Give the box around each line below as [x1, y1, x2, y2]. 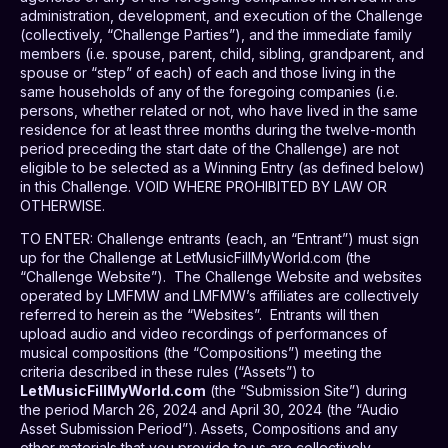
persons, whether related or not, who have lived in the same [20, 102, 418, 120]
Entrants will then [270, 306, 379, 324]
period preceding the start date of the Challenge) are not [20, 140, 399, 158]
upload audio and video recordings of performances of [20, 325, 387, 343]
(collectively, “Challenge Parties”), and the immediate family [20, 26, 412, 44]
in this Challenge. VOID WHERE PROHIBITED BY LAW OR [20, 178, 387, 196]
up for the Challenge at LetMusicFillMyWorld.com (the [20, 249, 371, 267]
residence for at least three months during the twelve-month [20, 121, 416, 139]
